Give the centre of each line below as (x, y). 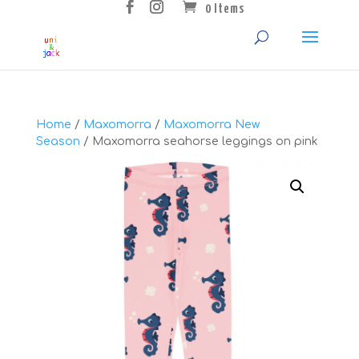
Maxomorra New (211, 124)
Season (58, 141)
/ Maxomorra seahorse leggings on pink (199, 141)
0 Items (225, 9)
